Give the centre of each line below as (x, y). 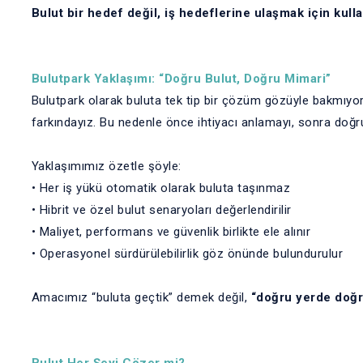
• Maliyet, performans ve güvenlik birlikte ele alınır (171, 232)
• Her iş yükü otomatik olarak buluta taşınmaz (160, 188)
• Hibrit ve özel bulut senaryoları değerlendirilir (161, 210)
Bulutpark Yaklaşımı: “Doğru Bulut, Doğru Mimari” (181, 79)
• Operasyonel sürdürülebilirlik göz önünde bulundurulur (187, 254)
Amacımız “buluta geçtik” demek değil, (141, 297)
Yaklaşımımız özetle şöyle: (106, 166)
